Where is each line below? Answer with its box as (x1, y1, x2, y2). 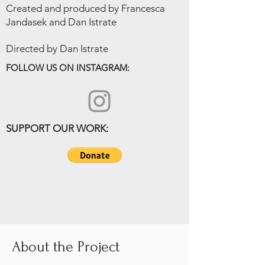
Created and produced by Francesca (6, 2, 165, 14)
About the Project (12, 238, 119, 255)
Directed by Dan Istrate (6, 43, 108, 54)
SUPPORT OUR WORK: (6, 122, 108, 134)
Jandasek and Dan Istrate (6, 16, 117, 28)
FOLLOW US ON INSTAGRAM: (6, 62, 130, 73)
